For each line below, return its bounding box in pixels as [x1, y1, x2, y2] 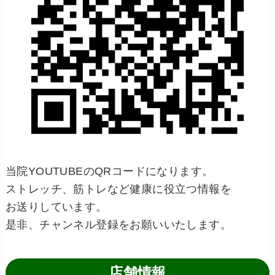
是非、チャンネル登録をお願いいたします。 [5, 218, 232, 231]
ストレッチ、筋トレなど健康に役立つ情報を [5, 182, 232, 195]
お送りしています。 [5, 200, 107, 213]
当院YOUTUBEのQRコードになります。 [5, 165, 214, 177]
